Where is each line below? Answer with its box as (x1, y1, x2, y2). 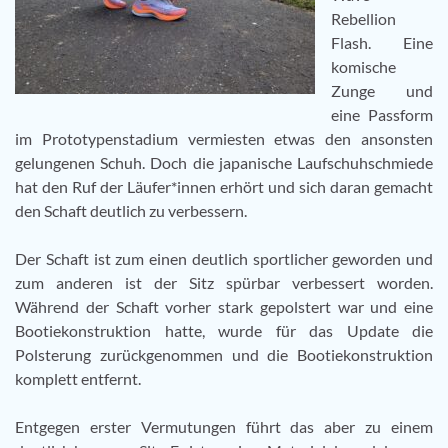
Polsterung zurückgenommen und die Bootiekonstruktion (15, 344, 433, 364)
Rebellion (331, 8, 396, 28)
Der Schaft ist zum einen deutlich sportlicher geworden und (15, 248, 433, 268)
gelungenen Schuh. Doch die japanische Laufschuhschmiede (15, 152, 433, 172)
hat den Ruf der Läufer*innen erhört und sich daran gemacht (15, 176, 433, 196)
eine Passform (331, 104, 433, 124)
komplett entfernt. (15, 368, 141, 388)
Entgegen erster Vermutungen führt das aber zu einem (15, 416, 433, 436)
